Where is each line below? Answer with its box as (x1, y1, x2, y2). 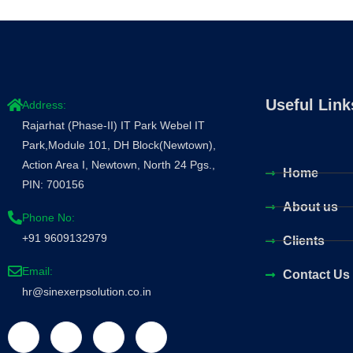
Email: (22, 264, 53, 277)
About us (283, 199, 339, 214)
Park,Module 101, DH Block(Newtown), (22, 138, 216, 151)
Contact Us (283, 267, 351, 281)
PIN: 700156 (22, 177, 84, 191)
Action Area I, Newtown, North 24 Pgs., (22, 158, 215, 171)
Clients (283, 233, 325, 247)
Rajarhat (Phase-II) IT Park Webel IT (22, 118, 205, 132)
